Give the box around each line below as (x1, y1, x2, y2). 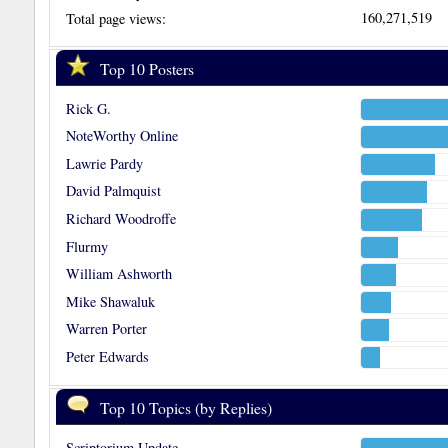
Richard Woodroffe (65, 208, 176, 228)
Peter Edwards (65, 346, 149, 366)
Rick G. (65, 98, 111, 118)
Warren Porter (65, 319, 147, 339)
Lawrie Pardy (65, 153, 143, 173)
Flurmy (65, 236, 108, 256)
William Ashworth (65, 264, 172, 284)
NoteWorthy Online (65, 126, 178, 146)
